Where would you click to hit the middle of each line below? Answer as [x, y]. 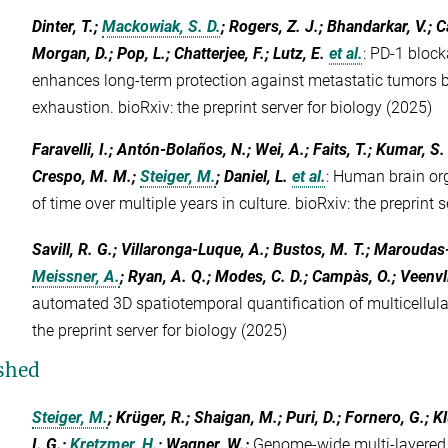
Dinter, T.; [67, 26]
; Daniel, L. [252, 176]
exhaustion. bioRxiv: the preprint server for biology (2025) [232, 107]
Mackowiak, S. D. [162, 26]
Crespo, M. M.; [86, 176]
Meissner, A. [76, 276]
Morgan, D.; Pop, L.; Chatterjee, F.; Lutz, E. [179, 53]
